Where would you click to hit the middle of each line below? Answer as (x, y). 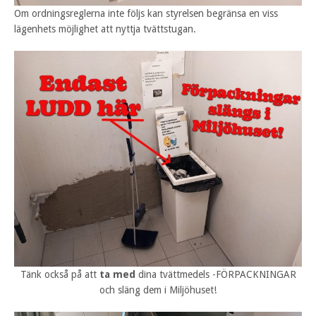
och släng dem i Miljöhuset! (158, 290)
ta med (117, 275)
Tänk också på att (60, 275)
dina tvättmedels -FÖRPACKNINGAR (215, 275)
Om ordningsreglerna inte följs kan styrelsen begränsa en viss (146, 13)
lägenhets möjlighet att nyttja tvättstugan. (105, 29)
